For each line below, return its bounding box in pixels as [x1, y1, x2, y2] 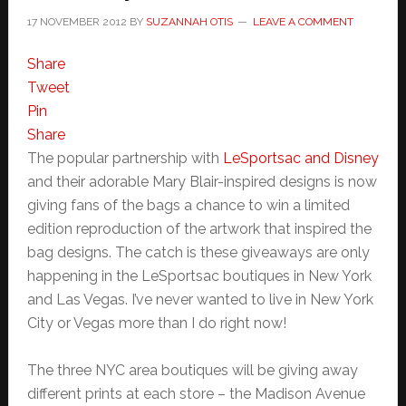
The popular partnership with [26, 150, 223, 167]
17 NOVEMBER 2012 [26, 15, 127, 28]
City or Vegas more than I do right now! [26, 314, 286, 332]
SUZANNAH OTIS [145, 15, 233, 28]
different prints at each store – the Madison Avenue [26, 385, 365, 402]
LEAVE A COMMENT [252, 15, 353, 28]
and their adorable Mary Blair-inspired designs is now [26, 173, 377, 190]
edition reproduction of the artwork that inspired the [26, 220, 372, 237]
